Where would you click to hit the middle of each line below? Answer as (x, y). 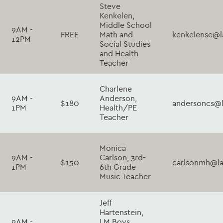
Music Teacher (125, 176)
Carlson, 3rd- (123, 157)
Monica (113, 148)
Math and (116, 34)
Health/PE (118, 108)
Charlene (116, 89)
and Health (119, 53)
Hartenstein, (121, 212)
